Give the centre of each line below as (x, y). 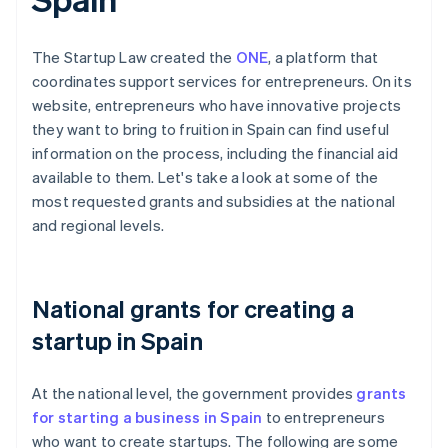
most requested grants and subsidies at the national (214, 201)
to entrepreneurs (323, 417)
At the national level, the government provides (194, 393)
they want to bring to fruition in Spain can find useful (211, 129)
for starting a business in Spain (147, 417)
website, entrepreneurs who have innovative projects (217, 105)
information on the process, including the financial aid (215, 153)
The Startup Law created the (134, 57)
